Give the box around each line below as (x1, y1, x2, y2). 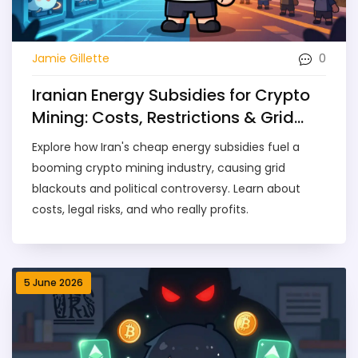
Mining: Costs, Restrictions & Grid (32, 106, 294, 129)
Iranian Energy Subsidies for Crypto (32, 84, 310, 107)
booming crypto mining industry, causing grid (32, 160, 285, 177)
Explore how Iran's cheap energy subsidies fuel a (32, 139, 300, 156)
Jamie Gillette (32, 50, 109, 66)
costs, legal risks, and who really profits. (32, 201, 249, 218)
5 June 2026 (24, 276, 83, 290)
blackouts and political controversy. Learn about (32, 181, 300, 197)
